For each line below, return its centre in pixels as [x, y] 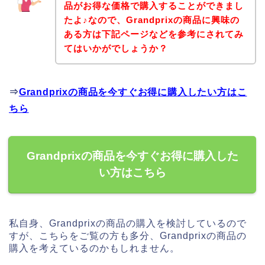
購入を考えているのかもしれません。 [94, 248]
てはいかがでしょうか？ [116, 49]
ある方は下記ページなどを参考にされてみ [153, 34]
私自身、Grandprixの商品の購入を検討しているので [128, 224]
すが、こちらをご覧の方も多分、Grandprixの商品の [128, 236]
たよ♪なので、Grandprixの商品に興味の [151, 20]
